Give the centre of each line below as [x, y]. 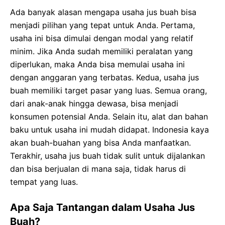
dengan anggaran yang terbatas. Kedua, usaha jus [104, 78]
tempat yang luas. [44, 182]
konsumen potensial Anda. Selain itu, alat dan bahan [109, 117]
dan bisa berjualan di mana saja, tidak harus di [98, 169]
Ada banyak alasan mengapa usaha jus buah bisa [103, 12]
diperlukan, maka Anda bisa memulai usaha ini [97, 65]
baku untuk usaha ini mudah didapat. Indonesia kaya [109, 130]
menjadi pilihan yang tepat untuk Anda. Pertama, [102, 25]
